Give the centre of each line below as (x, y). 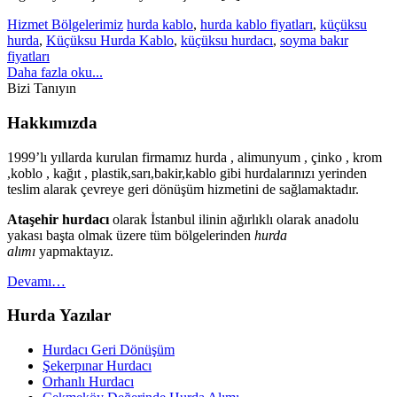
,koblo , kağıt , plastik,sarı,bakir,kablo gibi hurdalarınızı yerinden (187, 173)
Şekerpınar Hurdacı (97, 366)
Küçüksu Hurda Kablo (110, 41)
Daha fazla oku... (55, 73)
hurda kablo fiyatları (257, 25)
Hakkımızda (52, 122)
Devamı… (36, 281)
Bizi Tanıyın (42, 89)
